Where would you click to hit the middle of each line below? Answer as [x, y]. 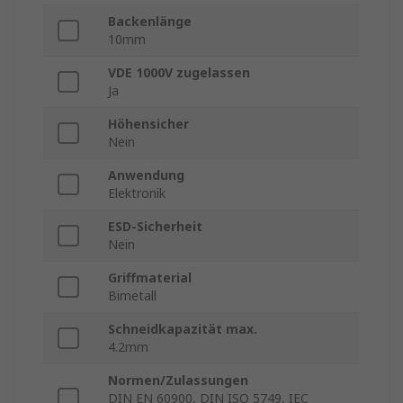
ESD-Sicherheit [155, 227]
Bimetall [132, 296]
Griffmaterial [150, 278]
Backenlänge [150, 22]
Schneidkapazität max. [183, 329]
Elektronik [137, 193]
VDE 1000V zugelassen [179, 73]
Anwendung [146, 175]
